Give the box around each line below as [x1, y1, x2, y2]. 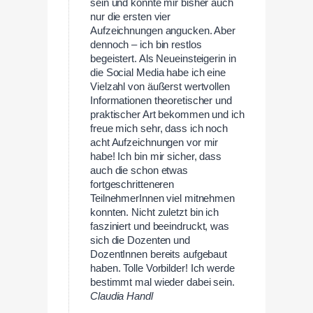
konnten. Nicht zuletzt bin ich [90, 207, 219, 219]
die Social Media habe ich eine [90, 67, 226, 79]
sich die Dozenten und [90, 235, 190, 247]
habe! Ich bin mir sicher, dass [90, 151, 221, 163]
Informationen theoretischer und [90, 95, 232, 107]
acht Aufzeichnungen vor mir [90, 137, 219, 149]
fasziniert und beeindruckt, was [90, 221, 229, 233]
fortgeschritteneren [90, 179, 175, 191]
